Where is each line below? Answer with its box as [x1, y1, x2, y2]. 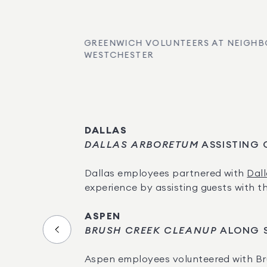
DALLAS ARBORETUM [85, 140, 199, 150]
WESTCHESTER [84, 51, 154, 60]
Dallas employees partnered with [85, 169, 247, 178]
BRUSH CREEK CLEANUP [85, 226, 218, 235]
